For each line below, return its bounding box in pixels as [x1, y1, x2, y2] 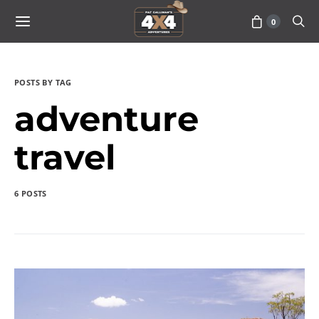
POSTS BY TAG [14, 77, 72, 88]
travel [14, 137, 115, 178]
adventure [14, 98, 199, 140]
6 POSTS [14, 188, 47, 199]
